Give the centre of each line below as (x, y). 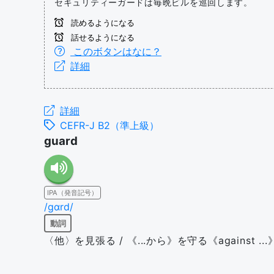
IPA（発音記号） (72, 193)
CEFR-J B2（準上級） (109, 125)
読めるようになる (102, 23)
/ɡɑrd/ (59, 207)
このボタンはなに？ (116, 51)
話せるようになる (102, 38)
